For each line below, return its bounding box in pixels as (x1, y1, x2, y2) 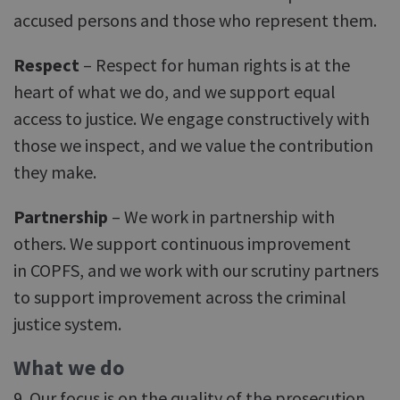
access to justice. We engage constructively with (13, 107, 370, 129)
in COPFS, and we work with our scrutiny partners (13, 259, 379, 281)
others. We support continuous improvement (13, 232, 351, 254)
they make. (13, 161, 96, 183)
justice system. (13, 312, 121, 335)
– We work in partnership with (108, 205, 335, 228)
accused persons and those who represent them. (13, 9, 377, 31)
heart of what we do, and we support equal (13, 80, 336, 103)
